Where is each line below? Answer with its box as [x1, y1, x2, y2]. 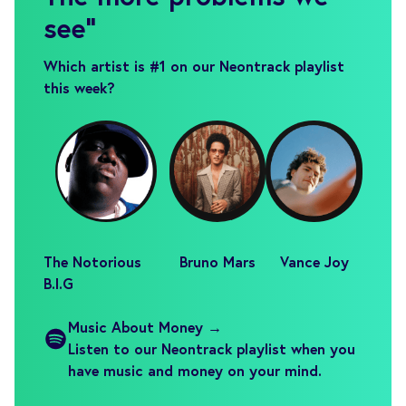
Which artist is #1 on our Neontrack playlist [43, 55, 344, 75]
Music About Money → [68, 316, 222, 336]
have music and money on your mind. [68, 360, 322, 380]
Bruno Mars [179, 251, 256, 271]
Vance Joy [279, 251, 349, 271]
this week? [43, 77, 115, 97]
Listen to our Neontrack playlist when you [68, 338, 355, 358]
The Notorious [43, 251, 141, 271]
